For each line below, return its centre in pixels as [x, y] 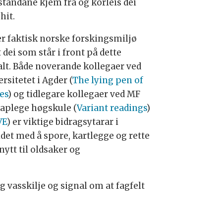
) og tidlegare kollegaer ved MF [74, 94]
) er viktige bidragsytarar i [63, 122]
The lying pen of [108, 81]
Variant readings [112, 108]
